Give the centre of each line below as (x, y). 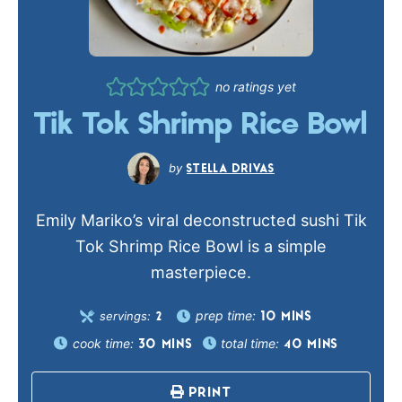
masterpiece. (201, 273)
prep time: (227, 316)
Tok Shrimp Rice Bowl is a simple (201, 247)
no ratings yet (255, 87)
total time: (252, 343)
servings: (127, 316)
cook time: (105, 343)
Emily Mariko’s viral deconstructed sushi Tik (201, 221)
